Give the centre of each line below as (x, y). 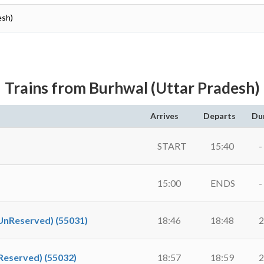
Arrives (164, 116)
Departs (220, 116)
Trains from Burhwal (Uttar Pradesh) (132, 88)
